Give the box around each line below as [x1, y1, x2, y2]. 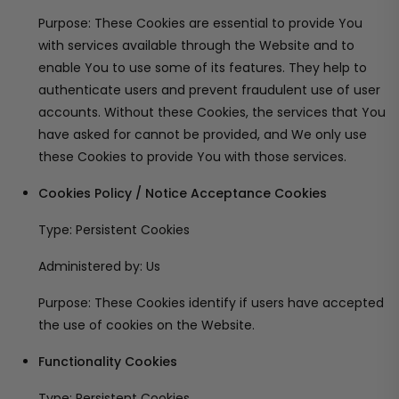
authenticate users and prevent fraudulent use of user [38, 81, 380, 99]
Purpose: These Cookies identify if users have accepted [38, 294, 384, 312]
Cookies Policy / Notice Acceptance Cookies [38, 184, 327, 202]
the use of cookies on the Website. [38, 316, 255, 334]
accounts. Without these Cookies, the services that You [38, 103, 386, 121]
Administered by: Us [38, 257, 160, 275]
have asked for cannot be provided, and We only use [38, 126, 367, 143]
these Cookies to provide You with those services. [38, 148, 346, 166]
